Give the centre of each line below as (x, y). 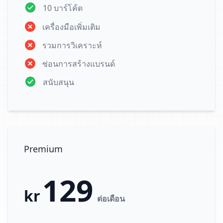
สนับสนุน (58, 82)
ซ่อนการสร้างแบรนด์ (79, 63)
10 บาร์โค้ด (63, 8)
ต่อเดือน (111, 199)
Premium (43, 149)
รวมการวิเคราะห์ (72, 45)
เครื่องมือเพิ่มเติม (71, 27)
